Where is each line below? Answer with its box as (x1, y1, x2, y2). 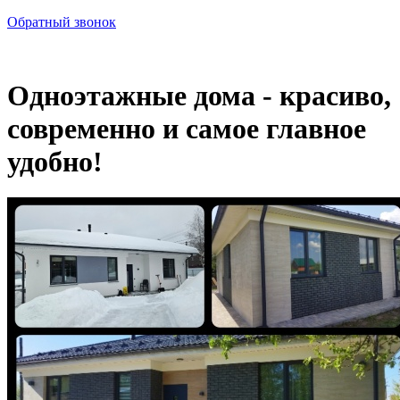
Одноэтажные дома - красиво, (7, 79, 391, 112)
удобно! (7, 146, 103, 178)
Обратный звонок (7, 13, 116, 29)
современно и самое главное (7, 112, 366, 145)
